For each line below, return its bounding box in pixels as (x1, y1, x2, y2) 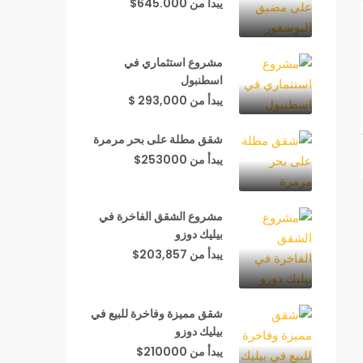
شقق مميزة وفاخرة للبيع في (91, 305, 223, 322)
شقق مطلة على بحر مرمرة (93, 131, 223, 147)
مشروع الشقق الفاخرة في (99, 208, 223, 224)
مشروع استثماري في (124, 54, 223, 70)
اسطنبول (181, 72, 223, 88)
